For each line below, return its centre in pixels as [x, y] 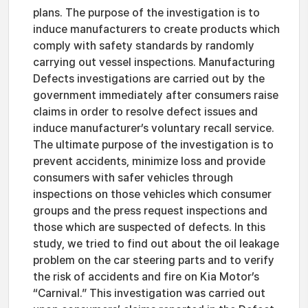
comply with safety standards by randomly [144, 46]
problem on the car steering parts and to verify [154, 260]
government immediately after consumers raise [156, 95]
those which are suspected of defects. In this [149, 227]
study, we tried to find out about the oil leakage [156, 244]
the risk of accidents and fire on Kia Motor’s [146, 277]
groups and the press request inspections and [150, 211]
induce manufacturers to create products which [156, 29]
